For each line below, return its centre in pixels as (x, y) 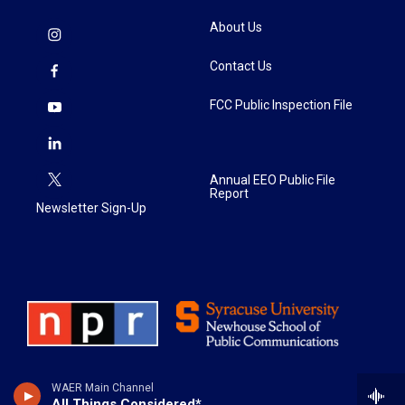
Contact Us (241, 66)
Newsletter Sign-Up (91, 208)
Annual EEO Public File (273, 180)
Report (229, 193)
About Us (236, 27)
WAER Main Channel (103, 388)
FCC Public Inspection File (281, 105)
